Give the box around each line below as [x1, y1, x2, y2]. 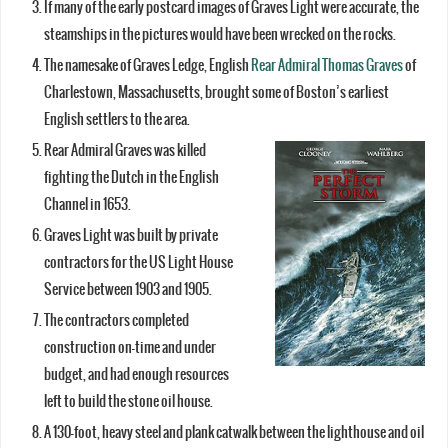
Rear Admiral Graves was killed [44, 141, 207, 159]
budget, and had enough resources [44, 365, 230, 383]
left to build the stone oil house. [44, 392, 214, 410]
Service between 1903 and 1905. [44, 280, 213, 298]
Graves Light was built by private [44, 226, 219, 244]
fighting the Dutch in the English [44, 168, 220, 186]
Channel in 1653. [44, 195, 132, 213]
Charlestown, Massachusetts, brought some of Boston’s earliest [44, 83, 390, 101]
